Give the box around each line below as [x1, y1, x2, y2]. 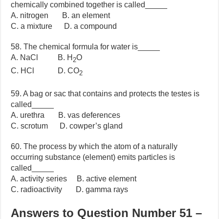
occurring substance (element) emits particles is [11, 153, 175, 162]
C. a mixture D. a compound [11, 22, 117, 30]
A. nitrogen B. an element [11, 11, 110, 20]
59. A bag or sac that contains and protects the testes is [11, 89, 200, 98]
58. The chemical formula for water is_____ [11, 42, 160, 51]
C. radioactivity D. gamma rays [11, 185, 129, 194]
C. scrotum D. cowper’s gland [11, 122, 123, 131]
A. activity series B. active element [11, 175, 137, 183]
